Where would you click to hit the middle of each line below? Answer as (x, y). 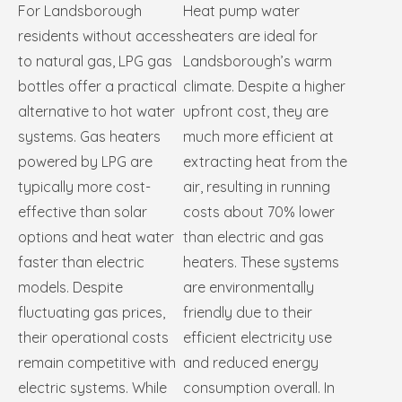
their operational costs (93, 338)
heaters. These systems (261, 262)
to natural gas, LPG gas (95, 61)
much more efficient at (258, 137)
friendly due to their (248, 313)
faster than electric (81, 262)
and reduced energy (251, 363)
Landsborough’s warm (258, 61)
